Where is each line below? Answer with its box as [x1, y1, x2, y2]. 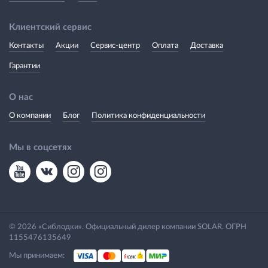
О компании [9, 111, 51, 120]
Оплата [152, 41, 178, 50]
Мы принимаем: [9, 251, 65, 260]
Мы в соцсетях [9, 142, 72, 152]
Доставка [190, 41, 223, 50]
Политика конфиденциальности [92, 111, 205, 120]
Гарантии [9, 62, 40, 70]
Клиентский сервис [9, 22, 92, 32]
